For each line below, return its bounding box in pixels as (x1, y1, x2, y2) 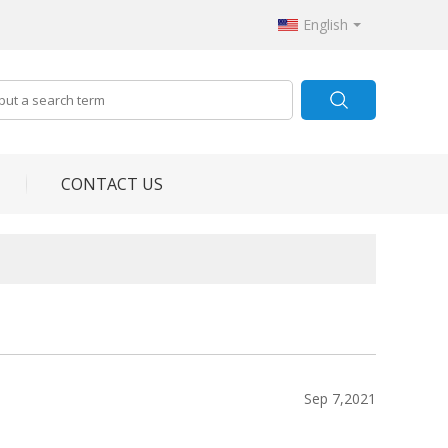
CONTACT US (61, 173, 163, 195)
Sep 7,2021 (304, 389, 376, 408)
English (303, 15, 348, 34)
